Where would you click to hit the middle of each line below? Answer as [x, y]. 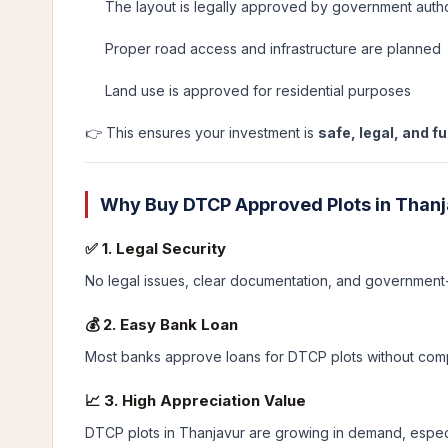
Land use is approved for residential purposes [258, 90]
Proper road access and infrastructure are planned [273, 48]
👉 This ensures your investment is [201, 132]
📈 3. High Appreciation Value [195, 400]
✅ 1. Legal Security [155, 248]
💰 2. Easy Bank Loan [161, 324]
